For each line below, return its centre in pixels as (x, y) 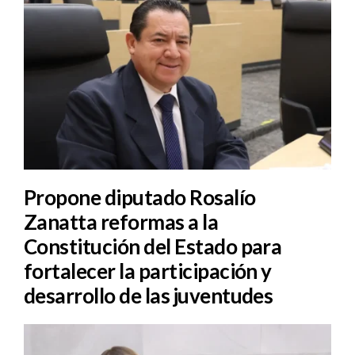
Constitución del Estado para (153, 247)
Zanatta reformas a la (121, 222)
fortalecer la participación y (148, 271)
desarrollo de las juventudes (149, 296)
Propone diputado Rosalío (140, 198)
